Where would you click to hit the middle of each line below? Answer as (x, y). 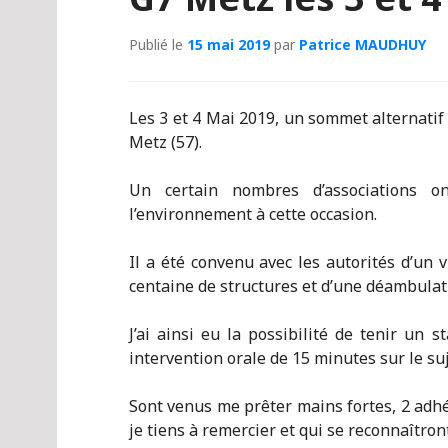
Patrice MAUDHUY (362, 44)
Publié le (158, 44)
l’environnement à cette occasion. (253, 214)
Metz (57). (165, 142)
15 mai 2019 (228, 44)
